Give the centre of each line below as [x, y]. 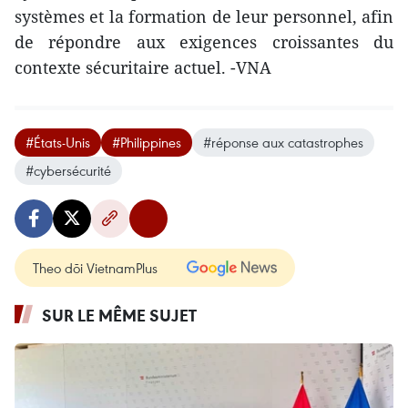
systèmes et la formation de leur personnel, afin [204, 16]
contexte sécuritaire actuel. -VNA [143, 67]
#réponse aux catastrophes [283, 142]
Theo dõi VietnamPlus [95, 268]
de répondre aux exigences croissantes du [204, 42]
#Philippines [147, 142]
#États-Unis [58, 142]
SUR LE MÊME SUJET [119, 315]
